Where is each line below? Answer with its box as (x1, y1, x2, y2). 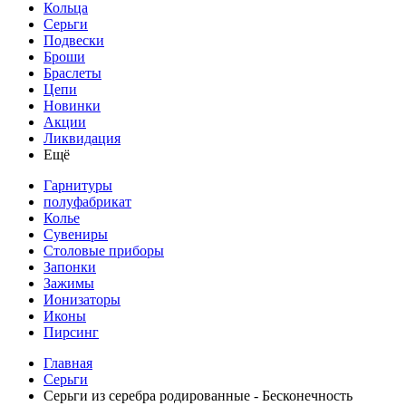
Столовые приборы (43, 243, 164, 258)
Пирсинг (43, 324, 99, 340)
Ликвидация (43, 130, 121, 146)
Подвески (43, 33, 104, 48)
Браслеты (43, 65, 101, 81)
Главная (43, 355, 92, 371)
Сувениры (43, 227, 108, 242)
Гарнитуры (43, 178, 112, 193)
